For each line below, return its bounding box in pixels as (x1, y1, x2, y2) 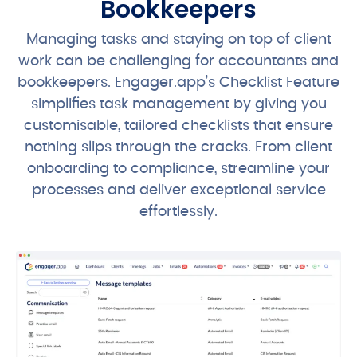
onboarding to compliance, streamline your (27, 162, 330, 177)
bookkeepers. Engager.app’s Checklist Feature (18, 76, 339, 91)
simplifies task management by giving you (30, 97, 327, 112)
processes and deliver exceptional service (31, 183, 326, 198)
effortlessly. (139, 205, 218, 220)
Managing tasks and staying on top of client (25, 33, 331, 48)
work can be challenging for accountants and (18, 54, 339, 69)
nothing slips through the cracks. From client (25, 140, 332, 155)
